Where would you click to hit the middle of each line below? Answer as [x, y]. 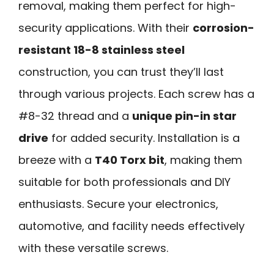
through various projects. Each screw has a [136, 94]
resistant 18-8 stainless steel [102, 50]
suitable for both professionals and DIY [124, 182]
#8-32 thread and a [75, 116]
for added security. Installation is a [144, 138]
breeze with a [57, 160]
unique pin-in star [184, 116]
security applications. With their [106, 28]
